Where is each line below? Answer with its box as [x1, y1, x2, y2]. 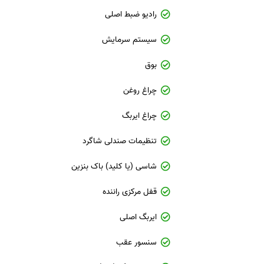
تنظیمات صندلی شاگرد [82, 134, 157, 148]
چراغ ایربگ [122, 109, 157, 123]
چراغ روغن [123, 84, 157, 97]
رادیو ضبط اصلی [105, 8, 157, 21]
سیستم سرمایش [102, 33, 157, 47]
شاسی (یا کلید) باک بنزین [71, 160, 157, 173]
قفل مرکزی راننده [103, 185, 157, 199]
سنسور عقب [116, 236, 157, 249]
